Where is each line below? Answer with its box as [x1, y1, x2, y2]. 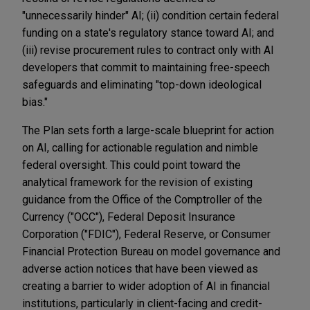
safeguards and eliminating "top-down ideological [22, 77, 262, 91]
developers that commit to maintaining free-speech [22, 60, 270, 74]
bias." [22, 95, 48, 109]
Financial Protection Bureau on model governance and [22, 244, 280, 258]
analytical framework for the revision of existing [22, 175, 253, 189]
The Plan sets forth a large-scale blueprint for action [22, 123, 274, 137]
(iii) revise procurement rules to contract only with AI [22, 43, 274, 57]
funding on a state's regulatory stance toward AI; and [22, 26, 274, 39]
